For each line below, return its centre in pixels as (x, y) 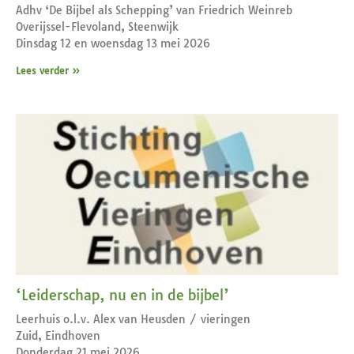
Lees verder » (48, 70)
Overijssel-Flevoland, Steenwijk (97, 26)
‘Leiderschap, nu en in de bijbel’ (122, 295)
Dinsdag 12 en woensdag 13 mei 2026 (113, 43)
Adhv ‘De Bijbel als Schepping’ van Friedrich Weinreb (154, 10)
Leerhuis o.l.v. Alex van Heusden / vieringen (133, 319)
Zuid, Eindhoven (58, 335)
